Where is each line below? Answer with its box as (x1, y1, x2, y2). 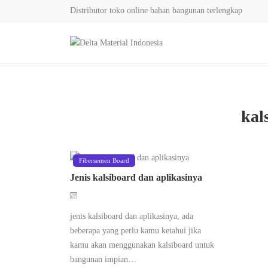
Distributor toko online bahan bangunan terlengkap (70, 6, 242, 15)
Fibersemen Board (79, 157, 129, 164)
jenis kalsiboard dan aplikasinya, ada (70, 211, 193, 221)
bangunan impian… (70, 254, 136, 264)
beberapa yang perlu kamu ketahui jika (70, 226, 201, 235)
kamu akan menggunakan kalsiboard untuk (70, 240, 214, 249)
